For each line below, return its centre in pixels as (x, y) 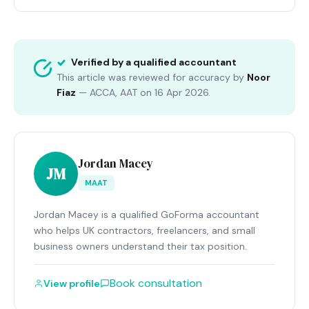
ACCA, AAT (113, 92)
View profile (72, 283)
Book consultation (156, 283)
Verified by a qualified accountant (153, 62)
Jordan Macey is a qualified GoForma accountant (147, 215)
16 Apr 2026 (181, 92)
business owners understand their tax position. (140, 246)
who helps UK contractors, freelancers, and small (144, 230)
